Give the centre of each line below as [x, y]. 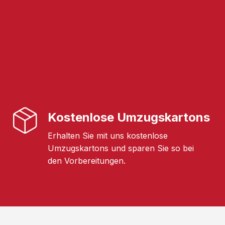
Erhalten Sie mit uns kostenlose [108, 136]
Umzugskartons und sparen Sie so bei [121, 148]
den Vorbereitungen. [87, 161]
